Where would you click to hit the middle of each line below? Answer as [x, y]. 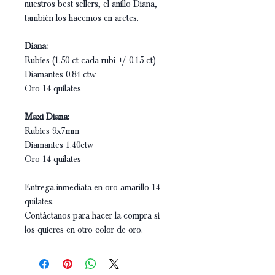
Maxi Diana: [47, 117]
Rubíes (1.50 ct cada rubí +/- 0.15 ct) [90, 60]
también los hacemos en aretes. [82, 18]
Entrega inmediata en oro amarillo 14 [92, 187]
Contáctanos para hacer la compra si [92, 215]
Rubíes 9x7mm [52, 131]
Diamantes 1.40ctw [59, 145]
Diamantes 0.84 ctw [60, 74]
